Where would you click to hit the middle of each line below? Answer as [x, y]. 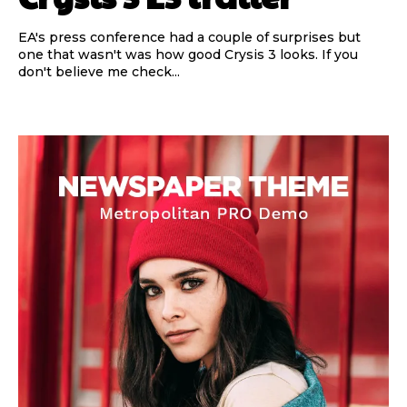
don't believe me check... [99, 71]
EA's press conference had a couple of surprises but [189, 37]
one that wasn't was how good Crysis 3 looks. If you [188, 54]
